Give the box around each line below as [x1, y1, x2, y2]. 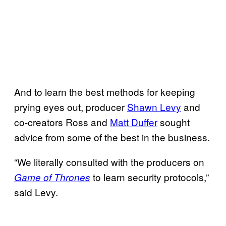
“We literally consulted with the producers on [14, 154, 204, 168]
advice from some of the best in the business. [14, 130, 210, 144]
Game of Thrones [14, 170, 90, 184]
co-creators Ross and [14, 115, 110, 129]
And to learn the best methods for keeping [14, 84, 195, 98]
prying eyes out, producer [14, 99, 127, 114]
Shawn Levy [127, 99, 181, 114]
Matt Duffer [110, 115, 157, 129]
